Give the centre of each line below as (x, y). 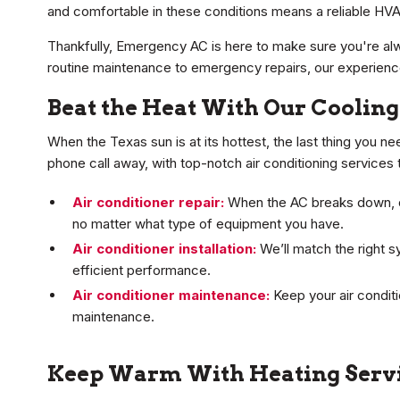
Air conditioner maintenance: (171, 296)
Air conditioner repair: (148, 203)
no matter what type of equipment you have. (208, 224)
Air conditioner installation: (164, 249)
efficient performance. (142, 271)
